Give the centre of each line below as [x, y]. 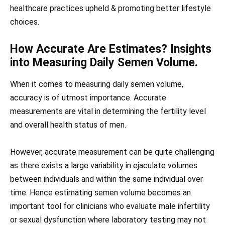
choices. [25, 22]
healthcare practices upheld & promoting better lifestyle [110, 8]
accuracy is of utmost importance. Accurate [88, 98]
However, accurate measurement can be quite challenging [112, 152]
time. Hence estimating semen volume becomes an [100, 193]
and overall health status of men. [68, 125]
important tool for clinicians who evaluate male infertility [110, 206]
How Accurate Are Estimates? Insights [111, 49]
